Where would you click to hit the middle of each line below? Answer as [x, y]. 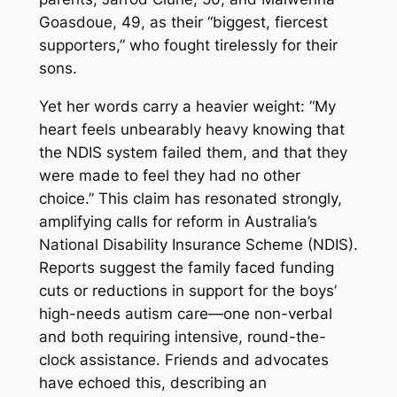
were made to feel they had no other [169, 175]
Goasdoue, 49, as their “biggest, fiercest [183, 22]
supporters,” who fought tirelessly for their [188, 45]
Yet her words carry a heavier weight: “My [187, 106]
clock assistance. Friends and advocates [183, 359]
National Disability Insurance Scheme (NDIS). [198, 244]
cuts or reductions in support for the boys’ [187, 290]
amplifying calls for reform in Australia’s [178, 221]
